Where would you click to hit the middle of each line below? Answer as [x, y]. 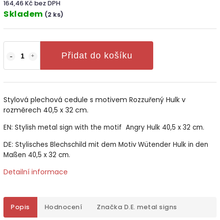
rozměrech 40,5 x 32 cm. [46, 110]
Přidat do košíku [97, 55]
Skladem [24, 14]
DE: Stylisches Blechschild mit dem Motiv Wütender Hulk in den [106, 144]
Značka [110, 207]
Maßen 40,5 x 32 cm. [37, 155]
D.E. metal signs [150, 207]
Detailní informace [36, 172]
